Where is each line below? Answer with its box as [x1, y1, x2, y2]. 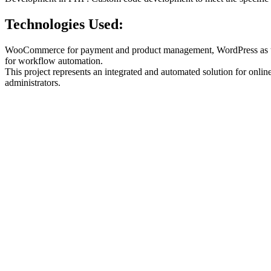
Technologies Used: [5, 16, 123, 32]
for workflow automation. [5, 55, 103, 66]
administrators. [5, 77, 60, 88]
